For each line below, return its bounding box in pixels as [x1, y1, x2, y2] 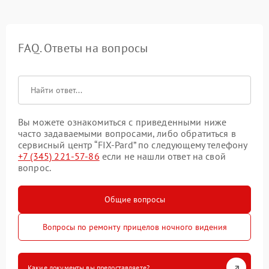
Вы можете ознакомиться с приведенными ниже [18, 116, 227, 128]
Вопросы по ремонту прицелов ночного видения [42, 222, 227, 233]
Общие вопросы [104, 194, 165, 205]
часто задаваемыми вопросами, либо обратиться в [18, 127, 236, 140]
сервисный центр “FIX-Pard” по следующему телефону [18, 139, 247, 151]
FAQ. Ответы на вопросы [18, 40, 148, 56]
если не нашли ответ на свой [99, 150, 226, 163]
